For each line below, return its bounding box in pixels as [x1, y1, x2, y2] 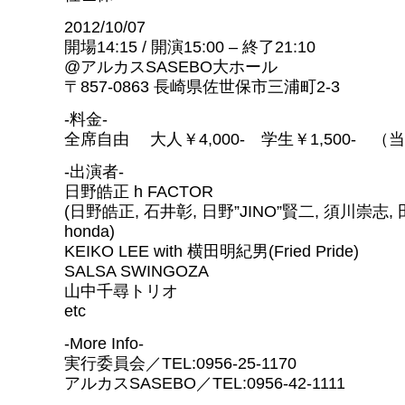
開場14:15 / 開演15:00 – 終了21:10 [64, 38, 316, 56]
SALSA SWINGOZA [64, 262, 209, 280]
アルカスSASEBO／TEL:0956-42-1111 [64, 374, 345, 392]
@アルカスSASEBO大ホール [64, 58, 278, 76]
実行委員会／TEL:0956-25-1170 [64, 354, 297, 372]
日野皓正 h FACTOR [64, 183, 213, 201]
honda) [64, 222, 115, 240]
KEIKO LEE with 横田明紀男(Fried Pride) [64, 242, 359, 260]
